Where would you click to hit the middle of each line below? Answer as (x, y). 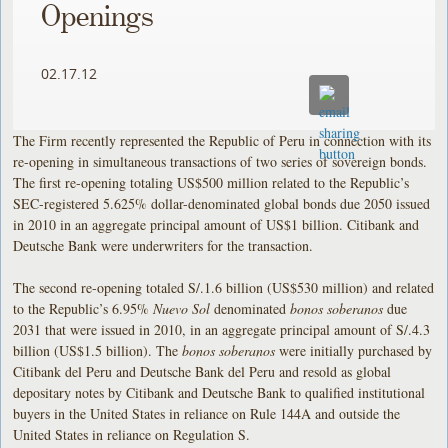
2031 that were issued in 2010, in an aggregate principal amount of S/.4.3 (222, 329)
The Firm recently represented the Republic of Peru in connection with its (222, 140)
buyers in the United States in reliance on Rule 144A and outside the (207, 413)
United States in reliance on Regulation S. (132, 434)
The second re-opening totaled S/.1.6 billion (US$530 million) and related (224, 287)
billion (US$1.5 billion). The (98, 350)
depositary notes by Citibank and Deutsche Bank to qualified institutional (219, 392)
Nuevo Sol (184, 308)
